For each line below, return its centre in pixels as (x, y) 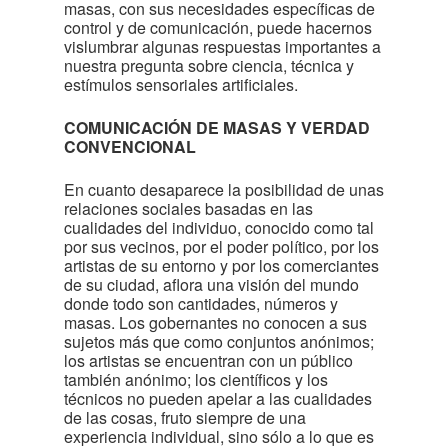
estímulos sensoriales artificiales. (181, 84)
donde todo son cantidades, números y (201, 303)
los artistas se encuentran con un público (208, 360)
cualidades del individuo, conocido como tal (219, 227)
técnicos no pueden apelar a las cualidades (218, 398)
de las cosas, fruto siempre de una (185, 417)
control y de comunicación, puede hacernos (218, 27)
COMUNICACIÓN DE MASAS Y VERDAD (217, 127)
